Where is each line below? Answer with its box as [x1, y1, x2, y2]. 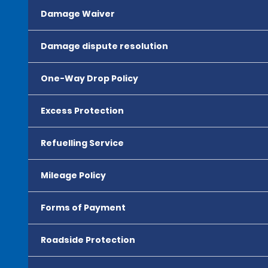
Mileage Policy [41, 169, 106, 181]
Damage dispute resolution [41, 40, 168, 52]
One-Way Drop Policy [41, 72, 138, 84]
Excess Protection [41, 105, 124, 117]
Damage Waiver [41, 8, 115, 20]
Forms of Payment [41, 202, 126, 214]
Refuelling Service [41, 137, 124, 149]
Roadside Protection [41, 234, 135, 246]
